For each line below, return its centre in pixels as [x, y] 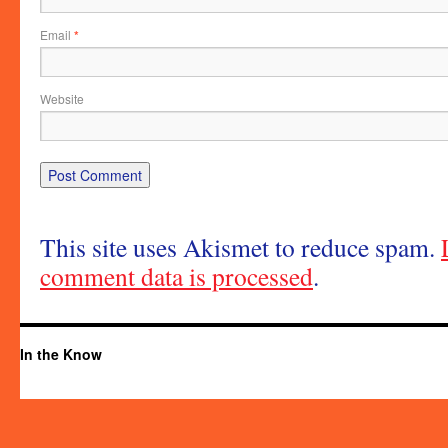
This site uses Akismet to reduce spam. [240, 247]
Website [62, 98]
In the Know [61, 354]
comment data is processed [176, 276]
